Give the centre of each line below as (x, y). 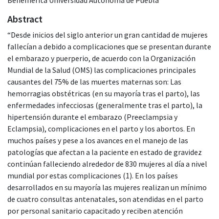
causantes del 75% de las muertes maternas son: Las (94, 81)
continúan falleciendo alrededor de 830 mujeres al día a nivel (107, 164)
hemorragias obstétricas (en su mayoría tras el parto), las (104, 93)
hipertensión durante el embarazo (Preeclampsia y (92, 117)
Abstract (25, 19)
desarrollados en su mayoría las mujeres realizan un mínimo (107, 187)
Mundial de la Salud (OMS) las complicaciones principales (102, 70)
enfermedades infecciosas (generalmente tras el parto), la (105, 105)
